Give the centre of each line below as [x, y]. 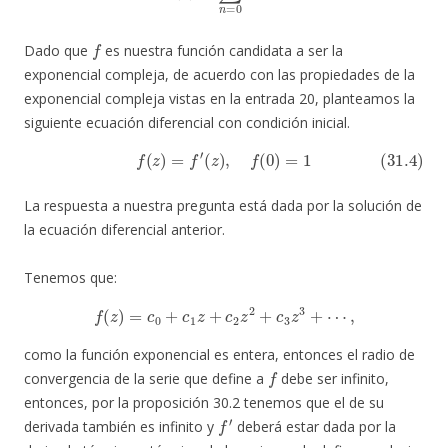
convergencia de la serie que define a [146, 379]
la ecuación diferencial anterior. [124, 230]
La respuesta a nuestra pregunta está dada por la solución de [223, 206]
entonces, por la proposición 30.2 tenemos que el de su [204, 403]
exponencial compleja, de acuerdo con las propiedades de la [219, 75]
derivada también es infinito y [121, 427]
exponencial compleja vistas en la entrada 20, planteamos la [219, 99]
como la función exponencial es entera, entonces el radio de [219, 355]
